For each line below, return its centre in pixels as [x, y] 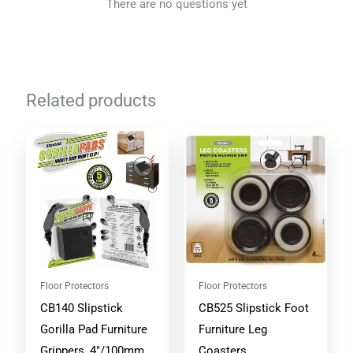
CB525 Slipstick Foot [253, 308]
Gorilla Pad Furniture [93, 329]
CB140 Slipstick [81, 308]
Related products [91, 100]
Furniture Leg [232, 329]
